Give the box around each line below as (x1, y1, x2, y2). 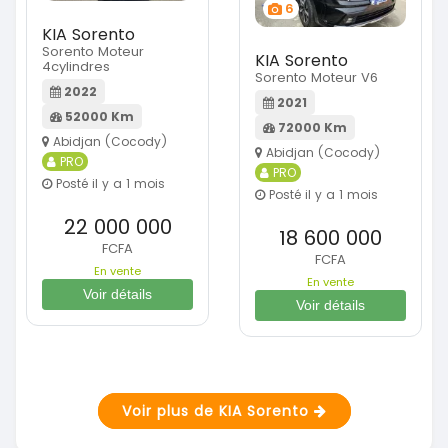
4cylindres (42, 57, 110, 77)
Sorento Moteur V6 (255, 67, 378, 87)
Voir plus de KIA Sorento (121, 401, 314, 422)
